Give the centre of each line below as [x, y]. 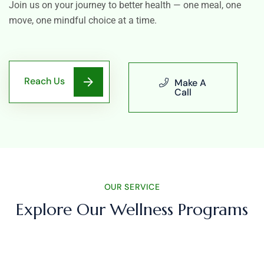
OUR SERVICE [132, 187]
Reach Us [44, 81]
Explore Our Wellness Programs [132, 209]
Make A [191, 83]
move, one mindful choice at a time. [83, 21]
